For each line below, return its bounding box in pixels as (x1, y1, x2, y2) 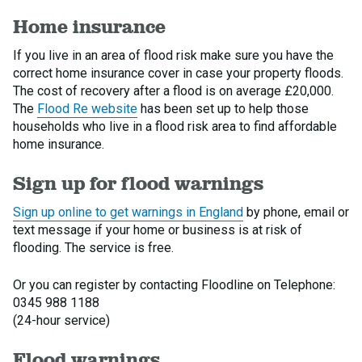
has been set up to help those (137, 101, 309, 116)
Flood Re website (37, 101, 137, 116)
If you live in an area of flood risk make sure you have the (13, 48, 334, 63)
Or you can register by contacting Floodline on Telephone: (13, 277, 335, 293)
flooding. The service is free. (13, 240, 174, 255)
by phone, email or (243, 204, 349, 220)
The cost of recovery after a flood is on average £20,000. (13, 83, 334, 99)
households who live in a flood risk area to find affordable (13, 119, 337, 134)
